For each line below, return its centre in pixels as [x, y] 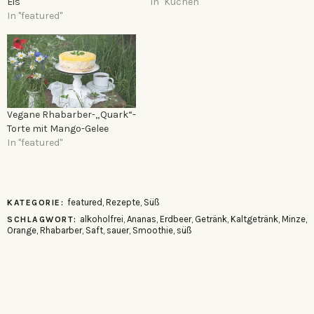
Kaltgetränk [254, 219]
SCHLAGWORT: [43, 219]
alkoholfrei [102, 219]
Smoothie [153, 230]
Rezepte [123, 202]
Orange [22, 230]
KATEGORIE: [37, 202]
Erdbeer [176, 219]
